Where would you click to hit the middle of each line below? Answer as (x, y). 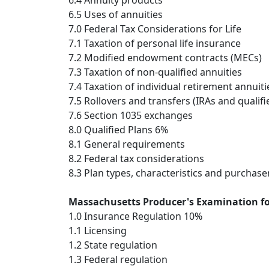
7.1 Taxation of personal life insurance (155, 44)
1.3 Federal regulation (118, 260)
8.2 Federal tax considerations (136, 159)
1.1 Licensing (98, 231)
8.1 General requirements (127, 144)
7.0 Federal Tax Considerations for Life (155, 29)
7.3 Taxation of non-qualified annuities (155, 72)
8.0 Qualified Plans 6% (118, 130)
